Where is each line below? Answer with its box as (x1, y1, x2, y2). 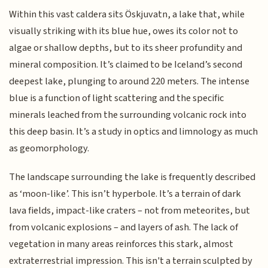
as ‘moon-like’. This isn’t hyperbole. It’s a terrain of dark (9, 187, 242, 202)
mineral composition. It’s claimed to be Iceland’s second (9, 57, 243, 72)
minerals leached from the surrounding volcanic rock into (9, 107, 247, 122)
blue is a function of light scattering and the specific (9, 90, 224, 105)
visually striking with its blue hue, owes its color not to (9, 23, 239, 38)
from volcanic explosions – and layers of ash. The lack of (9, 220, 239, 235)
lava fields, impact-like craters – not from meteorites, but (9, 203, 251, 218)
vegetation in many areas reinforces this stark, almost (9, 237, 234, 252)
